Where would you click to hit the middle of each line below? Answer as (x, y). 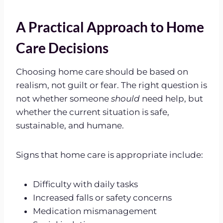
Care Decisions (62, 48)
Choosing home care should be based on (102, 71)
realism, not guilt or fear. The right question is (111, 85)
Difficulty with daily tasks (85, 184)
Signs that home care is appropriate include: (110, 155)
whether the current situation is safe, (93, 112)
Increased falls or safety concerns (102, 197)
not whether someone (63, 98)
